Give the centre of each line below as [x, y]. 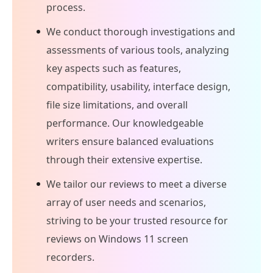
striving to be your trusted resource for [137, 220]
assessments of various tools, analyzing [138, 50]
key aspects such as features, [114, 68]
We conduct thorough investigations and [141, 31]
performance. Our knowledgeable [125, 123]
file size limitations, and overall [117, 105]
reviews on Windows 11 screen [117, 239]
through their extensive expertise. [124, 159]
